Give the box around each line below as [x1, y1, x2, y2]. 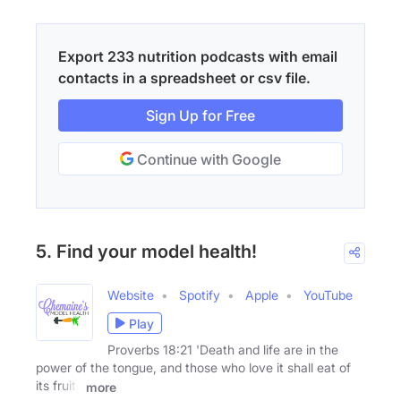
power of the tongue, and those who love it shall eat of [36, 360, 351, 376]
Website [107, 287, 154, 303]
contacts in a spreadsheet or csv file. [58, 69, 311, 88]
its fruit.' [36, 378, 82, 394]
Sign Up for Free [146, 107, 255, 125]
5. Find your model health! [36, 241, 257, 263]
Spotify [179, 287, 220, 303]
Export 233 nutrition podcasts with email [58, 47, 337, 66]
